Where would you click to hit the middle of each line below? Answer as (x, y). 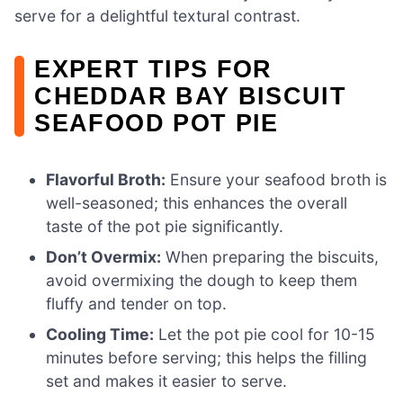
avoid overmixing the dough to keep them (202, 281)
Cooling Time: (100, 335)
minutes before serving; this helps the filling (207, 358)
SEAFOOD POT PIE (157, 122)
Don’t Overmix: (104, 257)
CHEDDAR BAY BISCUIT (191, 95)
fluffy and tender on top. (137, 304)
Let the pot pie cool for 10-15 (265, 335)
